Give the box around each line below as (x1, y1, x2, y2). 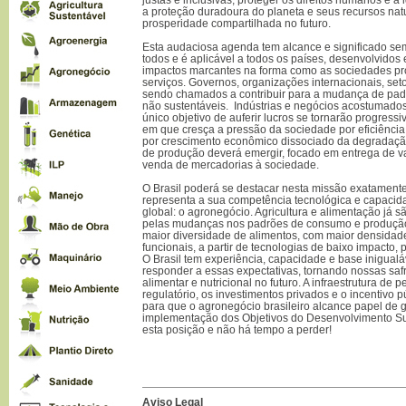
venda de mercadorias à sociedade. (142, 159, 319, 170)
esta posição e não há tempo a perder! (142, 324, 332, 335)
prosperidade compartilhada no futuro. (142, 17, 331, 29)
